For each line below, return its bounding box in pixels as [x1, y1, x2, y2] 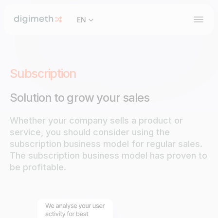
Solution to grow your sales [10, 91, 150, 105]
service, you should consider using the [10, 127, 170, 137]
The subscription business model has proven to [10, 150, 207, 161]
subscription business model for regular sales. [10, 139, 202, 149]
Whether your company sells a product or [10, 115, 183, 126]
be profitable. [10, 162, 66, 172]
